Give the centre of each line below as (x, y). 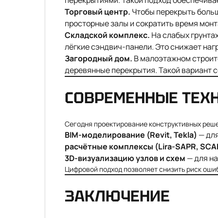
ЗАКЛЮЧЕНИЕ (117, 196)
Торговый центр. (98, 12)
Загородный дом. (99, 58)
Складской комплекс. (107, 35)
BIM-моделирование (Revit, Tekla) (131, 135)
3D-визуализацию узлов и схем (125, 158)
